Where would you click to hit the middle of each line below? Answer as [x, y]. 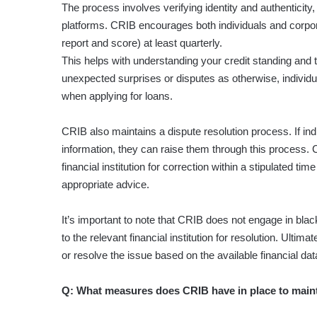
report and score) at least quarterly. [142, 43]
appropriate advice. [105, 185]
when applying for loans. [117, 96]
